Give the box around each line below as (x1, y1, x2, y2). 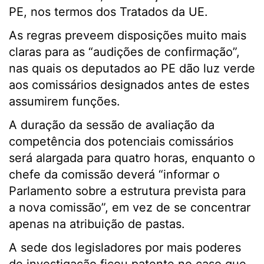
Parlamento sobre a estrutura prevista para (9, 184, 246, 198)
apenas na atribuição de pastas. (9, 217, 185, 231)
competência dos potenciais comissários (9, 134, 233, 148)
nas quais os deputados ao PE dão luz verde (9, 61, 255, 75)
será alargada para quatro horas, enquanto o (9, 151, 255, 165)
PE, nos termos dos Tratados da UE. (9, 5, 208, 19)
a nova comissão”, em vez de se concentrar (9, 200, 250, 214)
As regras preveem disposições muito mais (9, 28, 246, 42)
